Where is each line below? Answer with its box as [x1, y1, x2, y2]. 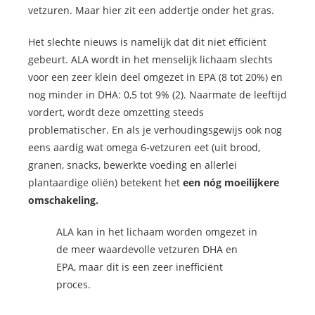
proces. [56, 278, 91, 292]
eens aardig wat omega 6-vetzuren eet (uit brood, [28, 141, 260, 155]
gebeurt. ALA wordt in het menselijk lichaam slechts [28, 53, 273, 67]
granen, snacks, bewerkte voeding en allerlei [28, 158, 237, 172]
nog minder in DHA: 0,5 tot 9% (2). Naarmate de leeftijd [28, 88, 287, 102]
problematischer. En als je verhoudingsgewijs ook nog [28, 123, 282, 137]
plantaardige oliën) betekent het [28, 176, 183, 190]
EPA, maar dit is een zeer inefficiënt [56, 260, 223, 274]
